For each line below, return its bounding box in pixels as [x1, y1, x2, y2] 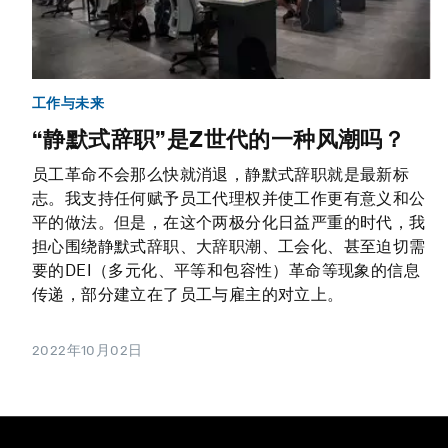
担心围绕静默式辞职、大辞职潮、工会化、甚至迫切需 [32, 237, 426, 257]
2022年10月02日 [32, 342, 143, 359]
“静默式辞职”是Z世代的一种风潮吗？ [32, 126, 406, 153]
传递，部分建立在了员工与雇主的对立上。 [32, 285, 344, 305]
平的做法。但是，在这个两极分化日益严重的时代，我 [32, 213, 426, 233]
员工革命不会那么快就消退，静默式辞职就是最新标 [32, 165, 410, 185]
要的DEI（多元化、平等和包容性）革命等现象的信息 [32, 261, 420, 281]
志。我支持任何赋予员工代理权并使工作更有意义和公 [32, 189, 426, 209]
